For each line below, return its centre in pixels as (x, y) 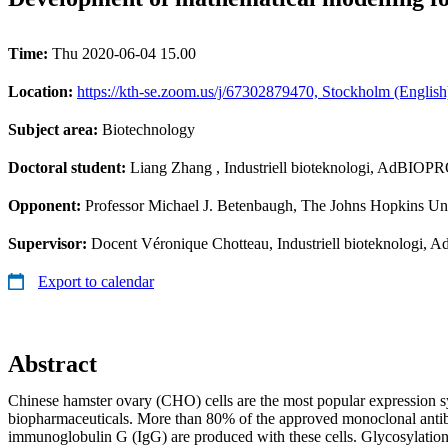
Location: (42, 91)
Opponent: (46, 205)
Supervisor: (49, 243)
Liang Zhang (171, 167)
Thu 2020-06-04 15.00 (124, 53)
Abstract (52, 363)
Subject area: (55, 129)
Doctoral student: (69, 167)
